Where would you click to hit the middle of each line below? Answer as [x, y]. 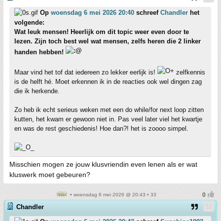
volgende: [29, 22]
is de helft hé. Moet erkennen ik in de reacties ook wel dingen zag [108, 82]
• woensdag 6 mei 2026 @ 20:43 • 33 [112, 195]
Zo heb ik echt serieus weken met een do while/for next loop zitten [109, 110]
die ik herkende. [37, 91]
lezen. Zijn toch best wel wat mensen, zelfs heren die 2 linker [108, 41]
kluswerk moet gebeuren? [50, 175]
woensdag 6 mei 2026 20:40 [92, 13]
